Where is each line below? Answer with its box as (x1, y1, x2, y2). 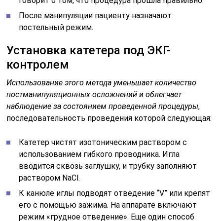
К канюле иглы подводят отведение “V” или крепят (19, 188, 211, 198)
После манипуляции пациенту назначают (19, 10, 172, 20)
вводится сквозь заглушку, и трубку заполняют (19, 161, 197, 171)
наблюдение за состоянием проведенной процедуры (6, 101, 199, 111)
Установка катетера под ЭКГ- (6, 43, 171, 57)
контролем (6, 57, 70, 72)
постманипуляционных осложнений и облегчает (6, 89, 182, 99)
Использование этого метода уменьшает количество (6, 77, 197, 87)
